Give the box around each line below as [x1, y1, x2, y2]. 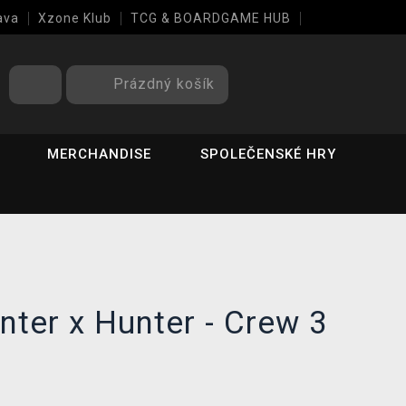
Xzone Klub [38, 11, 111, 25]
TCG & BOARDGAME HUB [130, 11, 291, 25]
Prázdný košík [113, 74, 215, 92]
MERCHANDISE [47, 146, 152, 162]
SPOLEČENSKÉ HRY [200, 146, 337, 162]
